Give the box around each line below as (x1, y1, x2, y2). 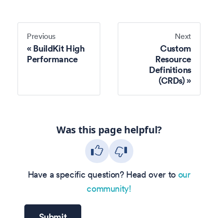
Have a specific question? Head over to (27, 169, 176, 181)
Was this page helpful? (56, 123, 162, 137)
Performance (27, 53, 78, 65)
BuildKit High (33, 42, 85, 54)
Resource (155, 53, 191, 65)
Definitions (148, 64, 191, 75)
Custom (160, 42, 191, 54)
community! (87, 183, 131, 195)
